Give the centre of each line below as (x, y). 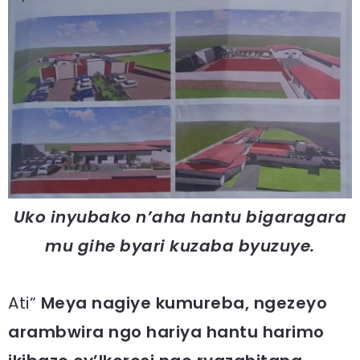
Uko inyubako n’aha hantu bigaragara (180, 217)
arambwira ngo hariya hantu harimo (166, 331)
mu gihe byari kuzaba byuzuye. (180, 245)
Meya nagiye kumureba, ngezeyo (184, 303)
